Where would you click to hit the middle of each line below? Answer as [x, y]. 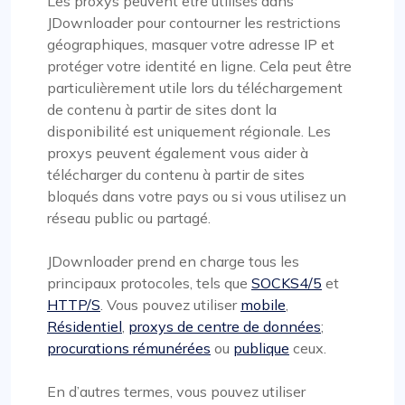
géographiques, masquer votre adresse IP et [191, 44]
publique [261, 348]
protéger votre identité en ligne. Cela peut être [199, 66]
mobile [263, 304]
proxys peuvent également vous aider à [178, 152]
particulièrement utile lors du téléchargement [195, 87]
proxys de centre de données [225, 326]
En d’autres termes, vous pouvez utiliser [176, 391]
